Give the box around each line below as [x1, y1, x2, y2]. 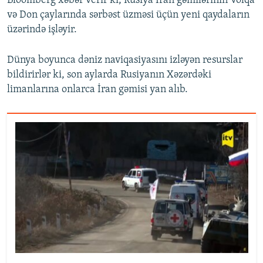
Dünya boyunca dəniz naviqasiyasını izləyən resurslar [7, 55, 242, 66]
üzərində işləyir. [7, 24, 77, 35]
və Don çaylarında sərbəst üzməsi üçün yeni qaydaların [7, 9, 249, 21]
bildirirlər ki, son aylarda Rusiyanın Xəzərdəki [7, 69, 211, 80]
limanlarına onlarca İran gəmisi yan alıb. [7, 84, 188, 95]
